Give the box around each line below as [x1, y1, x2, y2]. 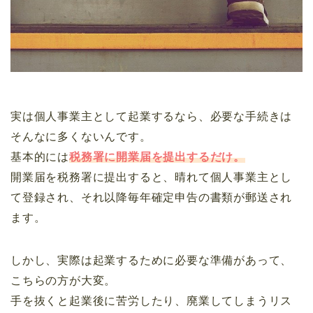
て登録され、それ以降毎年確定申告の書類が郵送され [10, 191, 293, 203]
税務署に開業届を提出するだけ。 [69, 150, 245, 163]
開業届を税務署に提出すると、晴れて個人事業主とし [10, 170, 293, 183]
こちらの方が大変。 [10, 274, 117, 286]
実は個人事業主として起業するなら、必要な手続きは [10, 110, 293, 122]
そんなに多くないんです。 [10, 130, 152, 143]
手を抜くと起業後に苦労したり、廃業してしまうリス [10, 294, 293, 307]
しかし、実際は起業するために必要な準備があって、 [10, 254, 293, 266]
